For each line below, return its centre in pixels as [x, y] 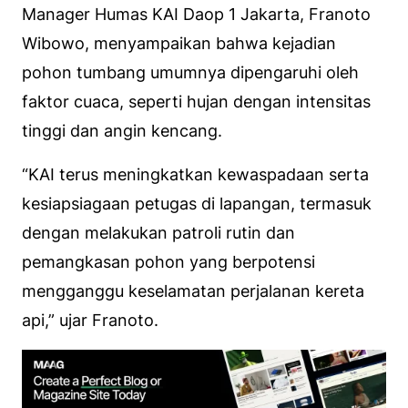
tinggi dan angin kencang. [122, 130]
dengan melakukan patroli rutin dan [158, 232]
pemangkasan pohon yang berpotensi [168, 261]
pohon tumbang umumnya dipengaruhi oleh [190, 72]
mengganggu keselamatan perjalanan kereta [193, 291]
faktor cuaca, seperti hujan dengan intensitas [196, 101]
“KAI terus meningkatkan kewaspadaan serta [195, 174]
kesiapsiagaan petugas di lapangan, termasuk [197, 203]
